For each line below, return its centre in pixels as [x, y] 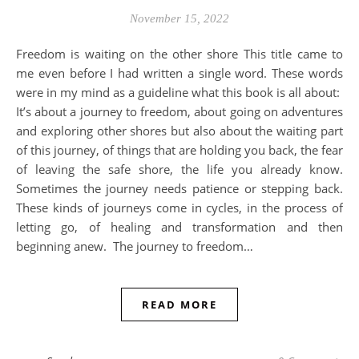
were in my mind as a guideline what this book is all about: [179, 92]
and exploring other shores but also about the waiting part [179, 131]
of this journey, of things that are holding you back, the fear [179, 150]
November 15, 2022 [179, 18]
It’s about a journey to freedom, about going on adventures [179, 111]
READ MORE [179, 305]
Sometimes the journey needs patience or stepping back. [179, 188]
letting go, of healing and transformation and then [179, 227]
